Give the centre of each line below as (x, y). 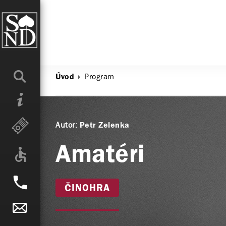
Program (99, 76)
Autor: (66, 125)
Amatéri (100, 156)
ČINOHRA (87, 189)
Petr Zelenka (104, 126)
